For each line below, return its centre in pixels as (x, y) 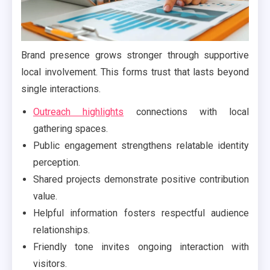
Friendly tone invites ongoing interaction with (141, 246)
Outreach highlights (79, 111)
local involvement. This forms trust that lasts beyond (135, 72)
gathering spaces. (71, 128)
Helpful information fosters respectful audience (141, 213)
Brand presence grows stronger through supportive (135, 55)
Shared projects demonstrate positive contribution (141, 179)
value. (45, 196)
